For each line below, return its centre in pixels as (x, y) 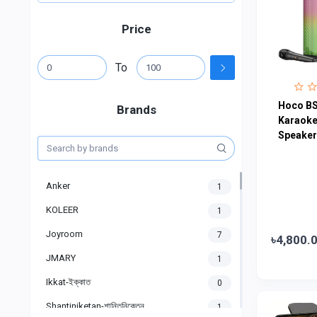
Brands (136, 110)
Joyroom (64, 234)
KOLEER (62, 210)
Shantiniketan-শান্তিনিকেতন (95, 306)
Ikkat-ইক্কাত (68, 282)
